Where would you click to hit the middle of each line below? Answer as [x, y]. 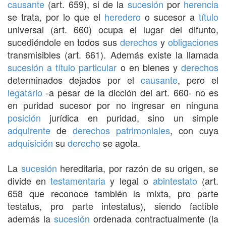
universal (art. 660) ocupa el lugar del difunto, [113, 29]
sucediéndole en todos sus [64, 42]
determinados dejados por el [74, 79]
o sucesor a [170, 16]
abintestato [175, 180]
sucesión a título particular [62, 67]
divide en [29, 180]
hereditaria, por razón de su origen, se [137, 168]
